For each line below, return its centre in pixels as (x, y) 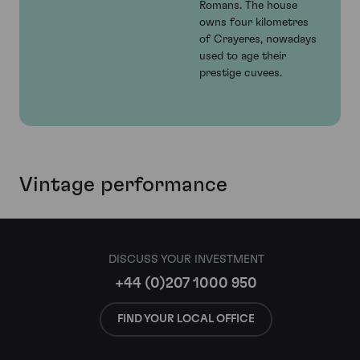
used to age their (243, 57)
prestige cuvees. (241, 74)
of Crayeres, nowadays (258, 40)
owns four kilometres (254, 23)
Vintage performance (123, 184)
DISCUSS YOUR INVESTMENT (186, 260)
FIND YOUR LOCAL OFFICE (186, 319)
